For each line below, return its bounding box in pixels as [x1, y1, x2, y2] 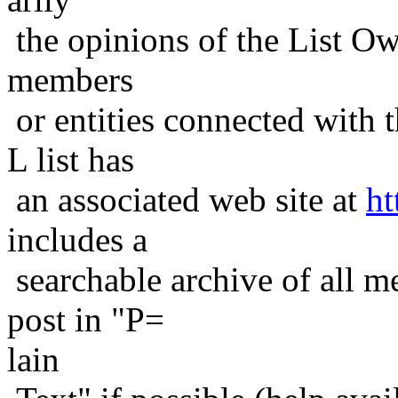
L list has [7, 139, 134, 179]
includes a [7, 219, 147, 259]
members [7, 60, 133, 99]
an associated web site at [7, 179, 366, 219]
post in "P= [7, 299, 164, 338]
